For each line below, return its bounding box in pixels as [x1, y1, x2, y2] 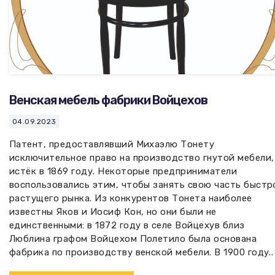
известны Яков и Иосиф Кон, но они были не [9, 206, 217, 217]
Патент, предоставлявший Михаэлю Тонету [9, 139, 215, 150]
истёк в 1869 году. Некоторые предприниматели [9, 166, 238, 177]
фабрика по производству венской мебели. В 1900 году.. [9, 247, 274, 258]
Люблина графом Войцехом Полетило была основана [9, 233, 257, 244]
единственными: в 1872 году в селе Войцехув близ [9, 220, 245, 231]
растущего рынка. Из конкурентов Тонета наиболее [9, 193, 252, 204]
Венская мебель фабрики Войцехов [9, 93, 207, 107]
